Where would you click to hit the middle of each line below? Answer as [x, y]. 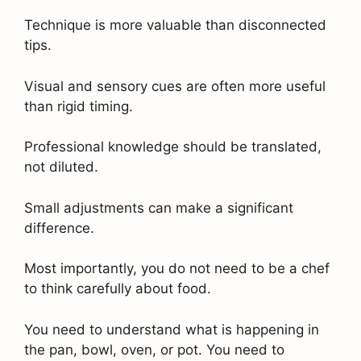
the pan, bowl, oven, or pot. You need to [154, 349]
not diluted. [61, 167]
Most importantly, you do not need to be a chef [177, 269]
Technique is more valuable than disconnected [175, 25]
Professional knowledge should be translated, [173, 147]
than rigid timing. [79, 106]
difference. [59, 228]
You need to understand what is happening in [172, 329]
